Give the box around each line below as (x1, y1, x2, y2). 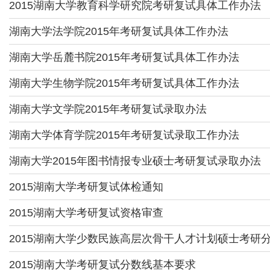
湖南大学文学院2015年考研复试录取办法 (9, 103, 207, 115)
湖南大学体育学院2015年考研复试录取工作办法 (9, 129, 239, 141)
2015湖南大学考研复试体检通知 (9, 181, 163, 193)
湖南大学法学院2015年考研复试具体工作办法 (9, 25, 228, 37)
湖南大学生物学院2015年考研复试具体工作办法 (9, 77, 239, 89)
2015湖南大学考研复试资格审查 (9, 207, 163, 219)
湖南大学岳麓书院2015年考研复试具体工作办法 (9, 51, 239, 63)
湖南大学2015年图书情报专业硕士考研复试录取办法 (9, 155, 261, 167)
